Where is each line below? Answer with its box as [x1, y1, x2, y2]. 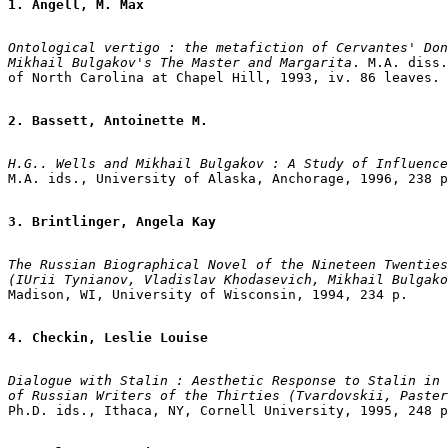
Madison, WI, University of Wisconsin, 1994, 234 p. [8, 286, 408, 302]
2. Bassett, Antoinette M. [8, 112, 208, 128]
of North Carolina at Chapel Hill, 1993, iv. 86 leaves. [8, 69, 440, 85]
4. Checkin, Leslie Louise [8, 329, 208, 345]
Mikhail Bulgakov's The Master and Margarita [8, 54, 352, 70]
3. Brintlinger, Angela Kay [8, 213, 216, 229]
